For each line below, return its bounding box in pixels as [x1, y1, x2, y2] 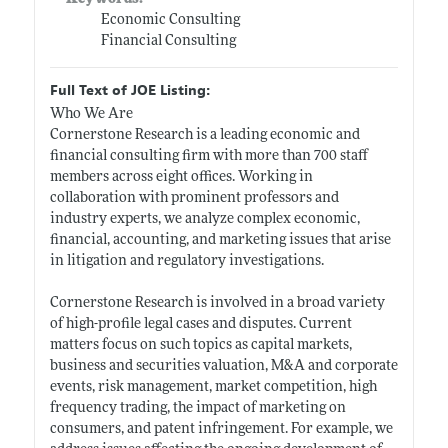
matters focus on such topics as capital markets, [49, 337, 352, 353]
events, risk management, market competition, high [49, 379, 377, 395]
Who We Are [49, 106, 133, 122]
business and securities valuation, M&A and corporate [49, 358, 398, 374]
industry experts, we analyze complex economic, [49, 211, 360, 227]
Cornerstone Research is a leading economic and [49, 127, 360, 143]
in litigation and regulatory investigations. [49, 253, 324, 269]
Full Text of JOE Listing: [49, 81, 210, 99]
